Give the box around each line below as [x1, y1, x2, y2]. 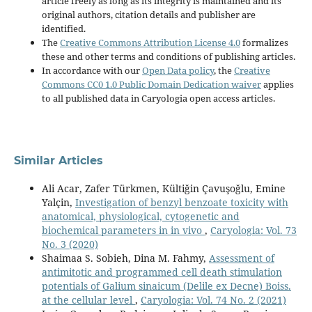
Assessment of [208, 251, 274, 265]
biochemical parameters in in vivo [41, 223, 205, 237]
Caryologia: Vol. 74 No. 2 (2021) [140, 292, 286, 306]
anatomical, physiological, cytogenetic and [41, 209, 240, 223]
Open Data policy [141, 63, 214, 77]
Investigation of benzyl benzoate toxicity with [75, 195, 288, 209]
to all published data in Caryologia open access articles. [41, 91, 275, 104]
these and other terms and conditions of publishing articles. [41, 49, 295, 63]
